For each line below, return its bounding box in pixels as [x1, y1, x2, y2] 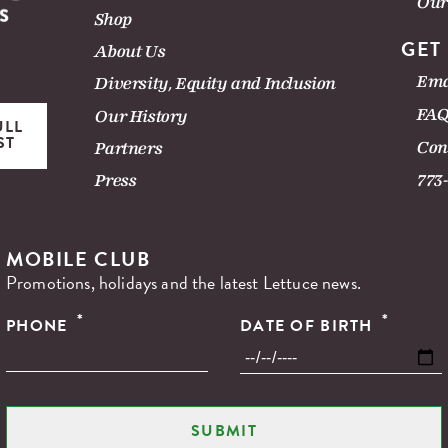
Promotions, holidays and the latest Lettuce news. [6, 268, 361, 296]
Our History [95, 105, 189, 127]
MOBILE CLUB [6, 243, 151, 274]
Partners [95, 137, 163, 159]
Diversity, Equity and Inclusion [95, 73, 337, 95]
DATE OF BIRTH [240, 314, 378, 339]
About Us [95, 41, 166, 63]
